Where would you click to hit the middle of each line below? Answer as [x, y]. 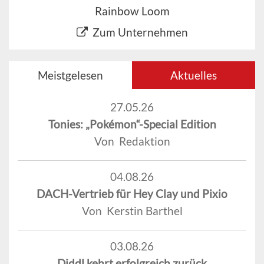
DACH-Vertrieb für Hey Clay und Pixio [132, 194]
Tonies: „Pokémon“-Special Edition [132, 124]
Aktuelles [194, 75]
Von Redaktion [132, 141]
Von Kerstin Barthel [132, 211]
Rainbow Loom [132, 11]
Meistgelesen [70, 75]
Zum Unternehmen [140, 32]
